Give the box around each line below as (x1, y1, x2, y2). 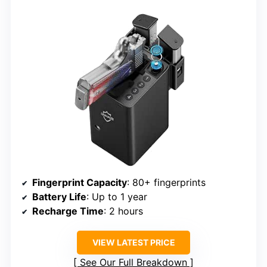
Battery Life (32, 190, 86, 203)
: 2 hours (104, 204, 143, 217)
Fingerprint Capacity (32, 176, 127, 188)
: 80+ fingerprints (127, 176, 206, 188)
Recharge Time (32, 204, 104, 217)
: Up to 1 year (86, 190, 147, 203)
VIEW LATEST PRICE (92, 237, 175, 247)
